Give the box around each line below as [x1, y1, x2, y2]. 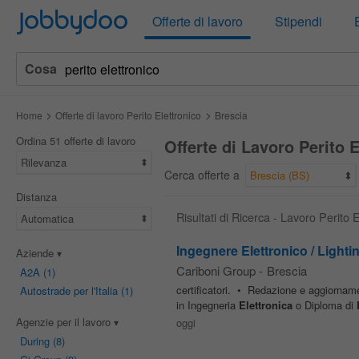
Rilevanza [20, 155, 67, 170]
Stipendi [274, 12, 322, 30]
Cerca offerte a [163, 167, 240, 183]
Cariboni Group [175, 262, 256, 279]
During [19, 333, 50, 349]
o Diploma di [292, 297, 357, 313]
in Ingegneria [175, 297, 239, 313]
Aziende [15, 245, 57, 260]
